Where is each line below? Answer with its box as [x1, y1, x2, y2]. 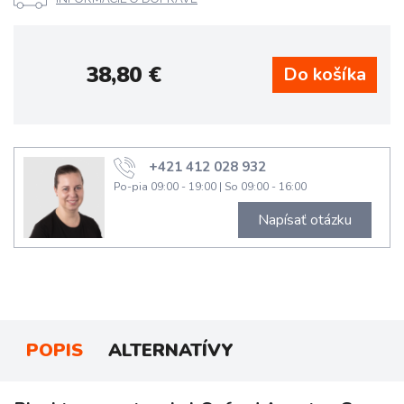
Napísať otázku [258, 210, 352, 230]
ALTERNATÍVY [108, 338, 234, 363]
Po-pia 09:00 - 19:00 [114, 179, 216, 194]
